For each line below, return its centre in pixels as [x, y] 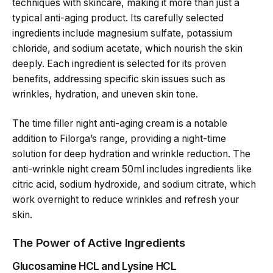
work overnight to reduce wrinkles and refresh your [126, 199]
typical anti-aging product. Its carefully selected [118, 18]
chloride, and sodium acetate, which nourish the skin [127, 49]
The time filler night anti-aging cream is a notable [120, 123]
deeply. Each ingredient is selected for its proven [119, 64]
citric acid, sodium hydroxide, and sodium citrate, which [134, 184]
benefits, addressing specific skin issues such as [119, 79]
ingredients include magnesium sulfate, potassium [122, 34]
